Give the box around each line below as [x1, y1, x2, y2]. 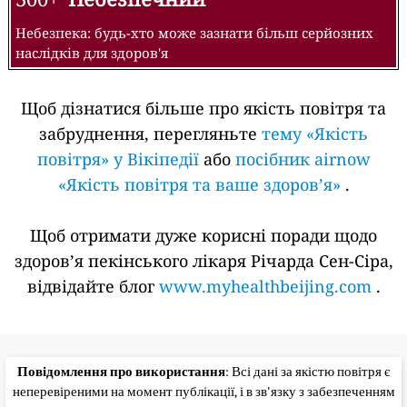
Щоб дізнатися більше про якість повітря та [21, 96, 386, 119]
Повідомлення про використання [17, 362, 225, 380]
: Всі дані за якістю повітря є [225, 362, 390, 380]
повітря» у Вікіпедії [36, 147, 199, 170]
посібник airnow [234, 147, 371, 170]
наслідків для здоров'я [15, 43, 168, 62]
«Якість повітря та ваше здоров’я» [57, 173, 341, 195]
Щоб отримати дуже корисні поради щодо [30, 223, 377, 246]
